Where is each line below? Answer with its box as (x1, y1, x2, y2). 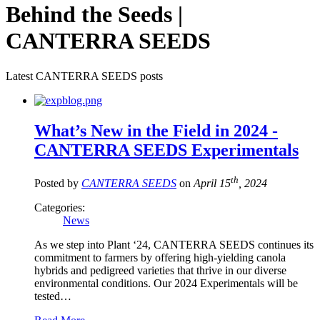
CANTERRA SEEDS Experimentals (34, 140, 299, 159)
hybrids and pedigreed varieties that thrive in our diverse (34, 264, 286, 277)
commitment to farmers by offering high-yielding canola (34, 251, 286, 264)
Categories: (34, 201, 85, 214)
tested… (34, 290, 71, 303)
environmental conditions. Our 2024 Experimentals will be (34, 277, 298, 290)
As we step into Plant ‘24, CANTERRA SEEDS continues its (34, 239, 314, 251)
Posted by (34, 177, 81, 190)
